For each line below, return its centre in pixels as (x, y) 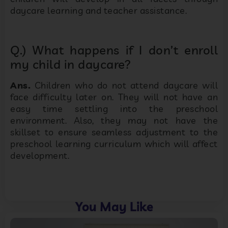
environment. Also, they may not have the (114, 121)
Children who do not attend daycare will (124, 85)
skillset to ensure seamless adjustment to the (114, 132)
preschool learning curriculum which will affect (114, 144)
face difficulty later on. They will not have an (114, 97)
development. (40, 156)
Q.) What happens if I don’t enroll (114, 50)
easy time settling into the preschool (114, 109)
